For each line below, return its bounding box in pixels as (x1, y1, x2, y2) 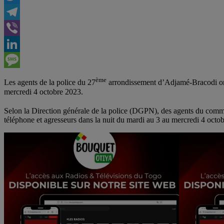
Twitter (4, 7, 26, 16)
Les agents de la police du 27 (4, 78, 95, 87)
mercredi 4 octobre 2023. (4, 87, 83, 96)
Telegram (4, 23, 33, 32)
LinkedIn (4, 55, 33, 64)
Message (4, 71, 31, 80)
